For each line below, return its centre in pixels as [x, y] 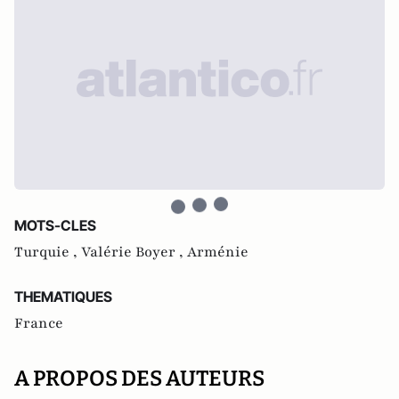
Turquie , [48, 252]
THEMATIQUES [63, 296]
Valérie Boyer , [134, 252]
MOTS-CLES [55, 225]
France [39, 323]
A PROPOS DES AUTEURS [139, 378]
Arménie [218, 252]
